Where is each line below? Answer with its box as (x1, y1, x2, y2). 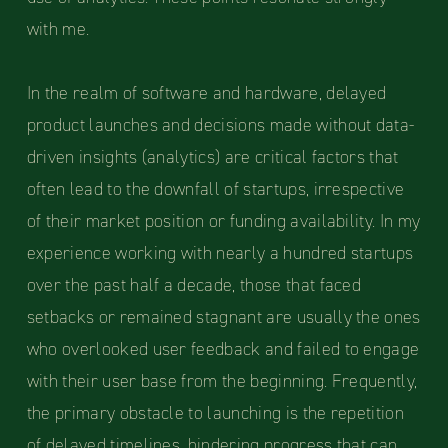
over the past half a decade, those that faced (26, 273, 362, 298)
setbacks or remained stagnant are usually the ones (26, 305, 421, 330)
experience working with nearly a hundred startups (26, 241, 414, 266)
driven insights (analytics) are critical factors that (26, 145, 399, 170)
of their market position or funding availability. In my (26, 209, 421, 234)
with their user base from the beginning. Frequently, (26, 369, 418, 394)
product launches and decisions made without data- (26, 113, 415, 138)
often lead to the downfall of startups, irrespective (26, 177, 405, 202)
